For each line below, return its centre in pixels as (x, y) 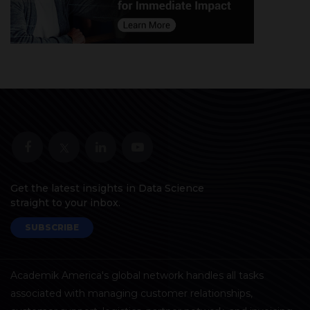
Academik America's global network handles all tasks (137, 275)
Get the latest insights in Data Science (107, 188)
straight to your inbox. (65, 202)
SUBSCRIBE (52, 227)
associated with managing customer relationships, (131, 293)
